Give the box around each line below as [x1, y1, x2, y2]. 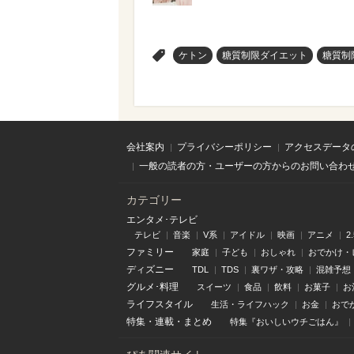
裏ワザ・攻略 [251, 265, 303, 275]
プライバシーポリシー [177, 141, 272, 153]
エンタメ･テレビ [126, 214, 198, 226]
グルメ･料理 [126, 281, 179, 293]
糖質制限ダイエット [222, 50, 307, 62]
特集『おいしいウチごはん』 [230, 317, 343, 327]
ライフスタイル [126, 299, 193, 311]
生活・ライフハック [211, 299, 289, 310]
